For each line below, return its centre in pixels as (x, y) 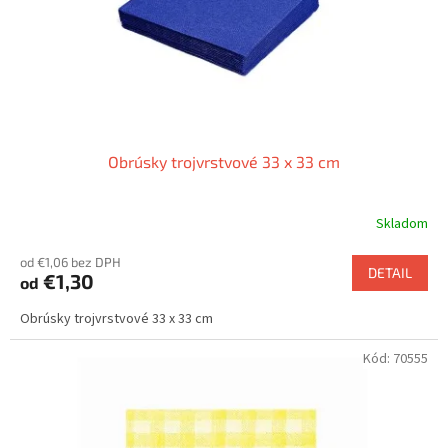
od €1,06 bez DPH (70, 261)
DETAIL (390, 272)
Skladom (402, 224)
